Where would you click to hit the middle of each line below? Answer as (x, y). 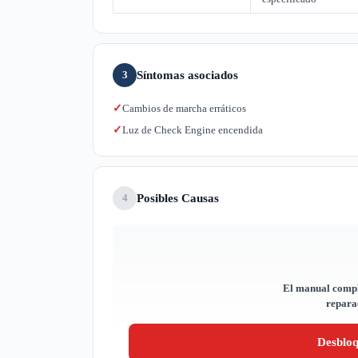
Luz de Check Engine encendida (193, 129)
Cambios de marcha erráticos (184, 108)
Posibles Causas (178, 198)
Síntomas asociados (187, 75)
